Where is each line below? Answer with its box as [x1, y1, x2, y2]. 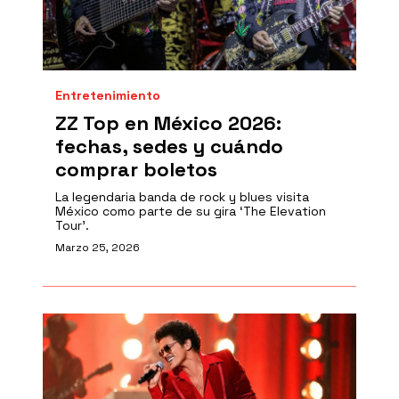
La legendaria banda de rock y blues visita [55, 189, 309, 205]
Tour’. [55, 217, 89, 233]
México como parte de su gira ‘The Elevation [55, 203, 326, 219]
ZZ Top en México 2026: [55, 110, 281, 135]
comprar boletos [55, 157, 217, 182]
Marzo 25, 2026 [55, 240, 140, 255]
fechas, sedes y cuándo [55, 134, 283, 159]
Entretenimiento [55, 87, 160, 103]
